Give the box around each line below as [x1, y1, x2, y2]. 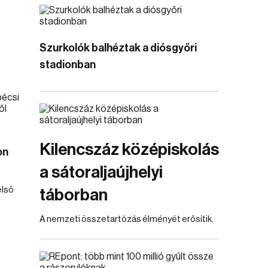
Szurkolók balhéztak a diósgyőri [39, 42, 197, 53]
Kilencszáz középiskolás [39, 141, 219, 158]
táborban [39, 187, 108, 203]
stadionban [39, 59, 96, 70]
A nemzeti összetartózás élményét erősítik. [39, 215, 214, 224]
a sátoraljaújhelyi [39, 164, 163, 181]
